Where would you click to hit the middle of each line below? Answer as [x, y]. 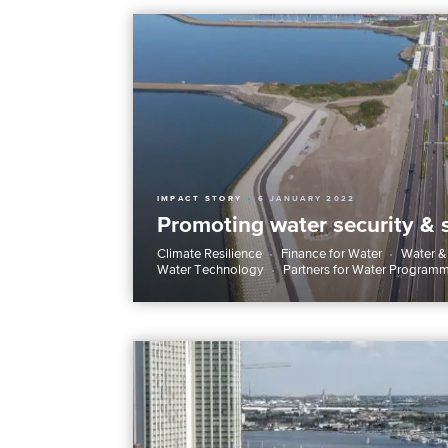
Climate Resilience [209, 253]
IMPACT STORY [199, 198]
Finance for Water [331, 253]
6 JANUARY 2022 [307, 198]
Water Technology [210, 269]
